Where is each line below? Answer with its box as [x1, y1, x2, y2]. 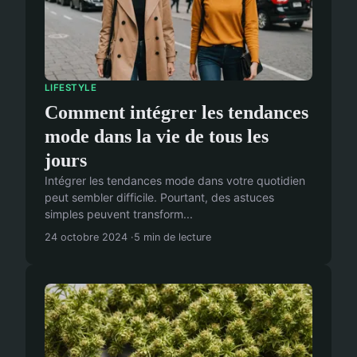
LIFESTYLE [45, 81, 97, 93]
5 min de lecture [134, 231, 211, 244]
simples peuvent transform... [45, 207, 193, 222]
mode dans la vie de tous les [45, 126, 269, 147]
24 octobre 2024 [45, 231, 127, 244]
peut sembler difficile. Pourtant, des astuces [45, 190, 274, 205]
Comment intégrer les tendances [45, 102, 308, 124]
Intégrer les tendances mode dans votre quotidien [45, 174, 305, 188]
